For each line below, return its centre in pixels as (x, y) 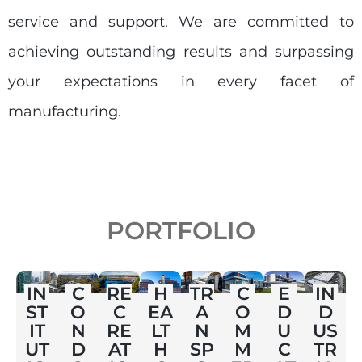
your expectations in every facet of (181, 82)
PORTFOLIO (181, 230)
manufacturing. (65, 112)
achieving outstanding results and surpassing (181, 52)
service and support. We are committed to (181, 22)
